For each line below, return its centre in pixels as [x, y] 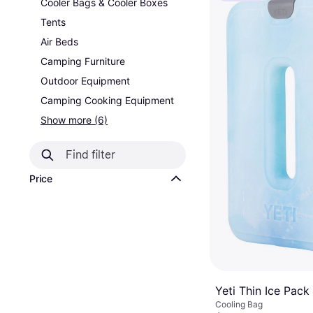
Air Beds [59, 42]
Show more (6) [74, 120]
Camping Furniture [83, 61]
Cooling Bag [239, 305]
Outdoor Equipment [85, 81]
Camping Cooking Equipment [107, 100]
